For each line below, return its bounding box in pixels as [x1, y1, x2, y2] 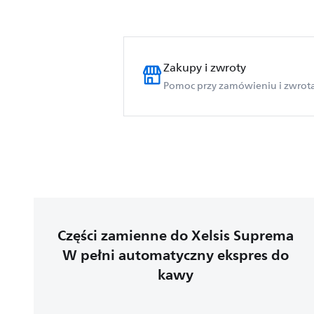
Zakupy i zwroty [163, 59, 246, 77]
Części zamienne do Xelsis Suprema [57, 223, 294, 248]
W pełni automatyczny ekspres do [62, 243, 289, 268]
